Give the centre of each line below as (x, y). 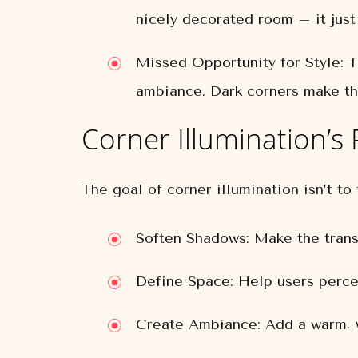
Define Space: (185, 281)
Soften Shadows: (193, 238)
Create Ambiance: (198, 324)
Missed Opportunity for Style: (240, 62)
